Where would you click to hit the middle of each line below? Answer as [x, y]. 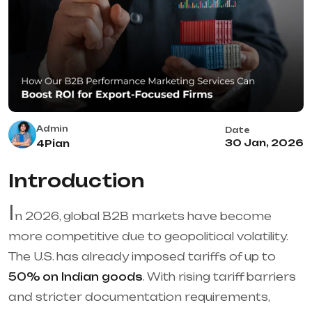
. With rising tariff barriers [219, 276]
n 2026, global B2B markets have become [143, 216]
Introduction [76, 180]
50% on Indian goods [76, 276]
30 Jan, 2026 [264, 142]
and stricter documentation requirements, [139, 297]
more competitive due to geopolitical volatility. [148, 236]
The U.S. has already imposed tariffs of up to [142, 256]
